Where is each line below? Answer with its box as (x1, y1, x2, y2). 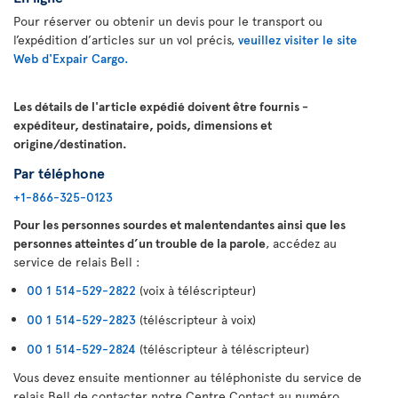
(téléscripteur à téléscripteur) (136, 340, 309, 357)
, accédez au (266, 235, 337, 251)
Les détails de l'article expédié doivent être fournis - (13, 98, 308, 115)
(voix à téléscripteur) (136, 282, 256, 298)
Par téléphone (13, 163, 105, 182)
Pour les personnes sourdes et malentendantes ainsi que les (13, 216, 346, 233)
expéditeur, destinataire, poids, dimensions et (13, 116, 272, 133)
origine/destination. (13, 135, 127, 152)
